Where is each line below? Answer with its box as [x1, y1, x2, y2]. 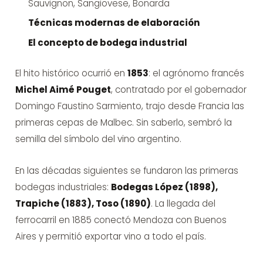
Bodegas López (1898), [110, 180, 218, 193]
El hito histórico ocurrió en [15, 67, 127, 80]
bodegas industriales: [15, 180, 111, 193]
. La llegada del [150, 197, 215, 210]
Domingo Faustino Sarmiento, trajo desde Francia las [15, 100, 244, 113]
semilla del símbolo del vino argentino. [15, 133, 181, 146]
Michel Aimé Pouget [15, 83, 111, 96]
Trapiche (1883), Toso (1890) [15, 197, 151, 210]
